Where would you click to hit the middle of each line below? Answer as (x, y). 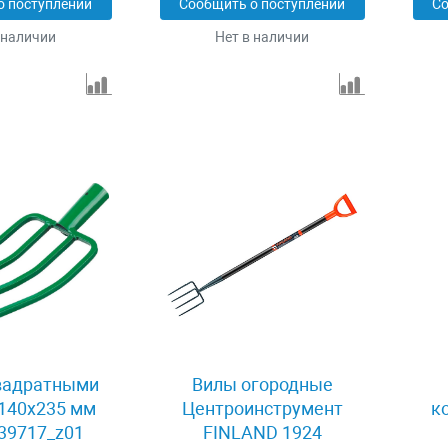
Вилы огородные (262, 385)
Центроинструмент (262, 409)
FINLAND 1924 (262, 433)
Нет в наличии (262, 37)
